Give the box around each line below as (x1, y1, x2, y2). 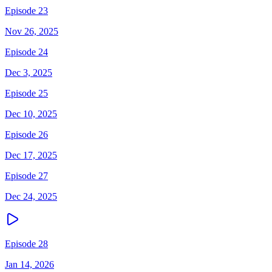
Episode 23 (5, 5, 48, 16)
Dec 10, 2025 (5, 109, 57, 119)
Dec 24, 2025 (5, 191, 57, 202)
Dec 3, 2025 (5, 67, 52, 78)
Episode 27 (5, 171, 48, 181)
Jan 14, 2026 (5, 259, 54, 270)
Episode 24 (5, 47, 48, 57)
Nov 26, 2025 (5, 26, 58, 36)
